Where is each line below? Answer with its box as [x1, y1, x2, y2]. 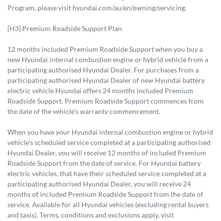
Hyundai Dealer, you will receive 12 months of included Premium [7, 148, 206, 157]
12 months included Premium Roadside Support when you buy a [7, 44, 203, 53]
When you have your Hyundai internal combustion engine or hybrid [7, 127, 213, 136]
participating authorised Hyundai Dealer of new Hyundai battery [7, 75, 205, 84]
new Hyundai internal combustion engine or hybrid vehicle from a [7, 55, 208, 64]
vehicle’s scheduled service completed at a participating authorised [7, 138, 211, 147]
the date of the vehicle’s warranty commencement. [7, 107, 162, 115]
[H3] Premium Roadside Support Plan [7, 24, 122, 33]
